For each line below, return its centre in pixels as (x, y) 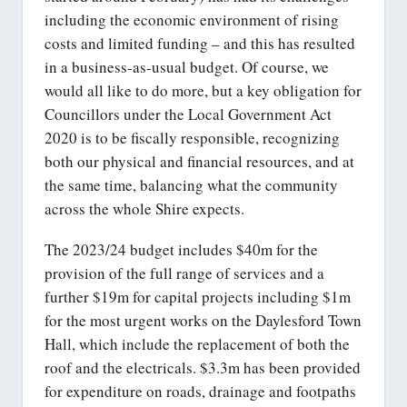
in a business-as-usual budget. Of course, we (187, 66)
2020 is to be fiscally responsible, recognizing (192, 137)
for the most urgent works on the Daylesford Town (203, 320)
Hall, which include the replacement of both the (197, 343)
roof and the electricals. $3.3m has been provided (203, 367)
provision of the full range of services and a (184, 273)
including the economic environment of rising (192, 19)
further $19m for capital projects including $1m (198, 296)
